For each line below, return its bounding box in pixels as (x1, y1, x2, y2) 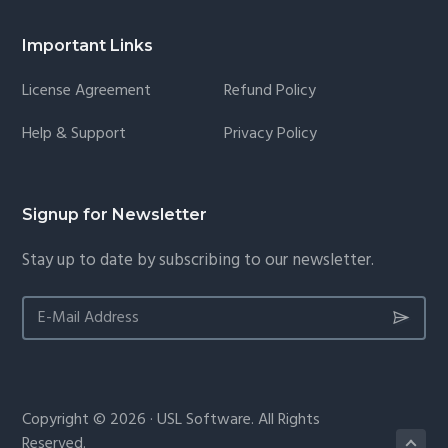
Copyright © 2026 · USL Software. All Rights (22, 407, 321, 434)
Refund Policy (224, 77, 316, 104)
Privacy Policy (224, 120, 317, 147)
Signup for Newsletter (22, 204, 208, 224)
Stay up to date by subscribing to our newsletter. (22, 246, 375, 274)
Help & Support (22, 120, 127, 147)
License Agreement (22, 77, 152, 104)
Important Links (22, 35, 154, 55)
